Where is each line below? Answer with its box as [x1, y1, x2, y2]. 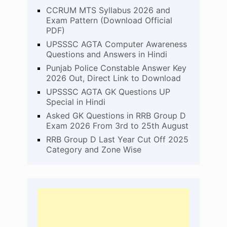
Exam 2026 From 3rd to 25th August [46, 120, 188, 131]
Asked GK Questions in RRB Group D [46, 110, 186, 121]
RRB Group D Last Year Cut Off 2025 [46, 134, 188, 144]
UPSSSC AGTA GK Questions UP [46, 86, 170, 97]
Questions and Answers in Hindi [46, 49, 167, 59]
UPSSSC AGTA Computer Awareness [46, 39, 187, 49]
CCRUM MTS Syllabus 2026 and [46, 5, 170, 15]
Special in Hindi [46, 96, 105, 107]
